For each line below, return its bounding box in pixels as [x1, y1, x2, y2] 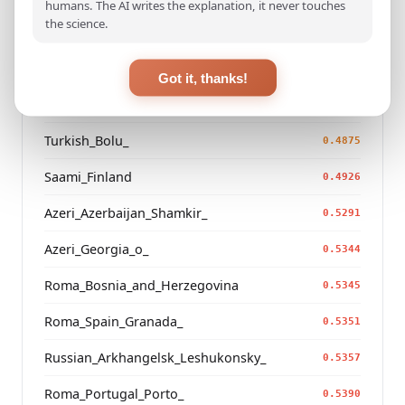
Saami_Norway [44, 95, 134, 113]
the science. [45, 14, 108, 32]
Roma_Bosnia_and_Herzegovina [44, 276, 239, 294]
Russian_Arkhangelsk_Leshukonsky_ [44, 348, 266, 366]
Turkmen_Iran [44, 23, 129, 41]
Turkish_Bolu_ [44, 131, 128, 149]
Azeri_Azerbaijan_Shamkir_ [44, 203, 207, 221]
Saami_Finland [44, 167, 132, 185]
